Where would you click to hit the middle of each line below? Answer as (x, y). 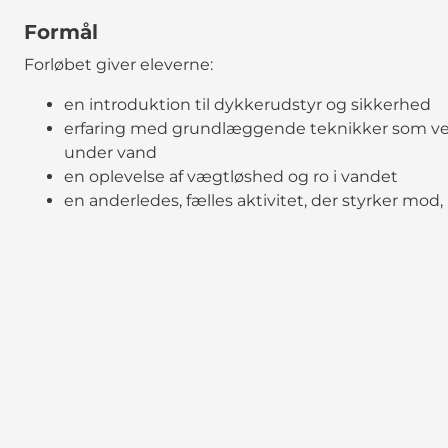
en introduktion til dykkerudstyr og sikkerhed (247, 104)
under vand (110, 152)
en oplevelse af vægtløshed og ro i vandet (231, 176)
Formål (61, 31)
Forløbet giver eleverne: (118, 64)
